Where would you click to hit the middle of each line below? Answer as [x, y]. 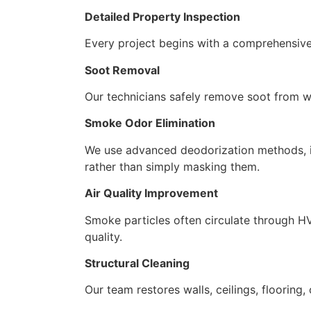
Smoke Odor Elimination [150, 123]
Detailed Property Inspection [162, 16]
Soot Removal [122, 70]
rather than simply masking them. [172, 166]
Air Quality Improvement [151, 193]
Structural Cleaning [137, 263]
